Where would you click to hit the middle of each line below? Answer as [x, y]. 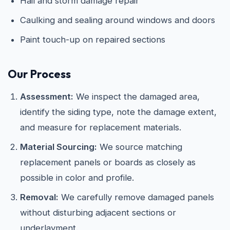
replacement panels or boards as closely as [108, 162]
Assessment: [47, 96]
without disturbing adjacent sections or [98, 212]
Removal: [39, 197]
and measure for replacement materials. [101, 127]
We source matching [140, 147]
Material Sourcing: [59, 147]
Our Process [39, 74]
